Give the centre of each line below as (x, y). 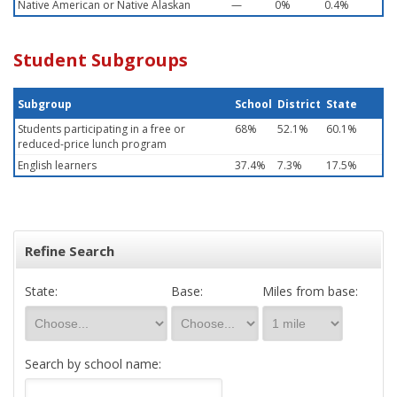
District (299, 104)
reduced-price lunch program (92, 144)
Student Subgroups (101, 60)
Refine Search (70, 251)
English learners (57, 165)
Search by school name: (93, 364)
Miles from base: (310, 291)
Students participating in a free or (101, 129)
